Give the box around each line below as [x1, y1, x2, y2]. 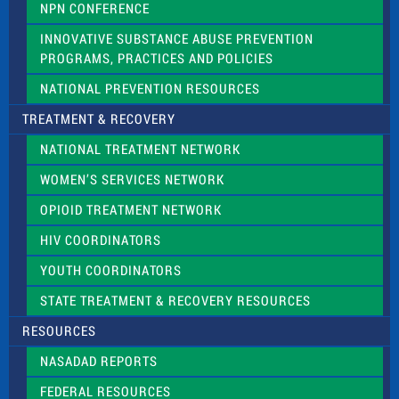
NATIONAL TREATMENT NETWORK [40, 141, 240, 158]
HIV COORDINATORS [40, 232, 161, 248]
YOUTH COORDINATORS [40, 262, 182, 279]
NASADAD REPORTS [40, 353, 158, 370]
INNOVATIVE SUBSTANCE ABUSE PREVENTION [40, 30, 313, 47]
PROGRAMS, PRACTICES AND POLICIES [40, 50, 273, 67]
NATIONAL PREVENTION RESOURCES [40, 80, 260, 97]
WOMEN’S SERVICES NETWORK [40, 171, 224, 188]
